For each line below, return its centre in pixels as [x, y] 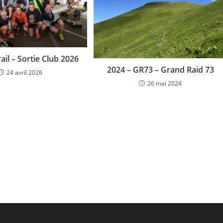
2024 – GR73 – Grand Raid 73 [160, 69]
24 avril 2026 [24, 72]
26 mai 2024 [165, 83]
